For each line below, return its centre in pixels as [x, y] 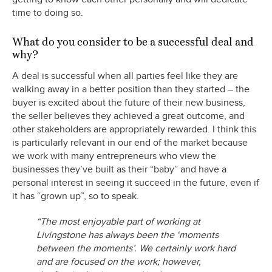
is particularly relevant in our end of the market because [130, 143]
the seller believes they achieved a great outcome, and [128, 116]
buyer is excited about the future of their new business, [129, 103]
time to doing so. [48, 13]
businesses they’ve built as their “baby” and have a [119, 170]
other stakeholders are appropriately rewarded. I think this [134, 130]
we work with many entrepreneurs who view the [114, 156]
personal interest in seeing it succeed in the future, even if [136, 183]
